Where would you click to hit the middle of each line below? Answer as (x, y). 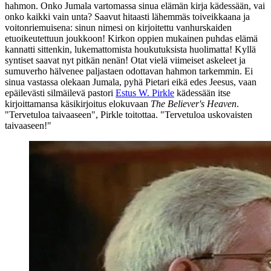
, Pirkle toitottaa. (128, 114)
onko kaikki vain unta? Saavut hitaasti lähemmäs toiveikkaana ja (127, 16)
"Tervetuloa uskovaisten (206, 114)
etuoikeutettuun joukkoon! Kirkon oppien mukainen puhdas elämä (131, 38)
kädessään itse (202, 93)
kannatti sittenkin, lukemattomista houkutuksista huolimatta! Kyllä (130, 49)
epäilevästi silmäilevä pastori (60, 93)
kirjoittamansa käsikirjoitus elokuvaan (78, 103)
